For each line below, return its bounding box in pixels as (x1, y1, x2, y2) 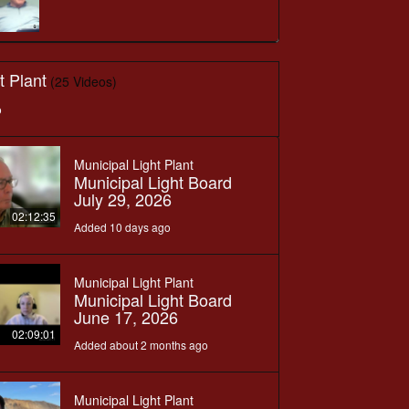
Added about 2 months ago (73, 336, 208, 352)
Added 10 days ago (73, 218, 171, 235)
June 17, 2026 (73, 304, 178, 329)
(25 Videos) (50, 71, 118, 90)
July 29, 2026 (73, 186, 172, 211)
